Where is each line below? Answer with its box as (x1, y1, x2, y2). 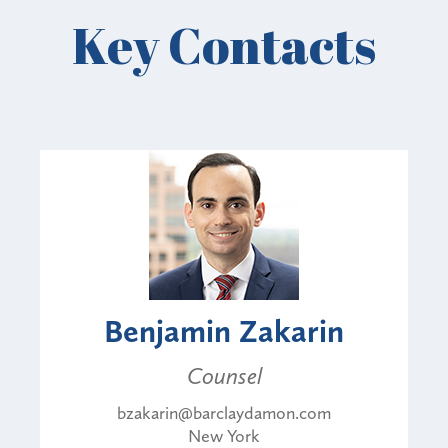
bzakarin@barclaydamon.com (117, 401, 331, 424)
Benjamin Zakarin (104, 311, 344, 350)
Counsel (186, 360, 262, 390)
